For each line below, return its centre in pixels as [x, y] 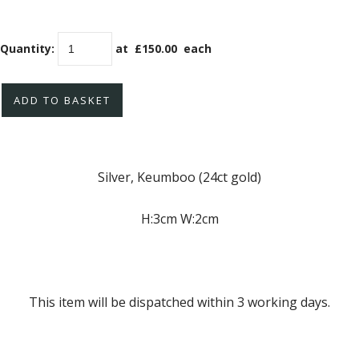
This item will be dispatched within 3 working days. [179, 303]
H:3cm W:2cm [179, 219]
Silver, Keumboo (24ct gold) [179, 177]
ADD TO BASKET [62, 100]
